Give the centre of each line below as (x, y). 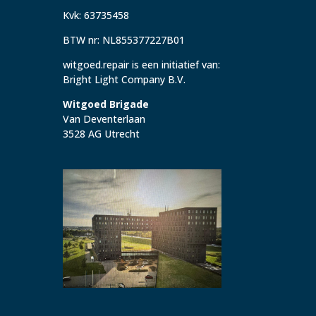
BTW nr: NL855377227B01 (124, 39)
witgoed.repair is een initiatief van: (142, 64)
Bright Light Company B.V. (124, 79)
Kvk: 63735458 (96, 15)
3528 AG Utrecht (102, 133)
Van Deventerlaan (104, 119)
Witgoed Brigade (106, 104)
